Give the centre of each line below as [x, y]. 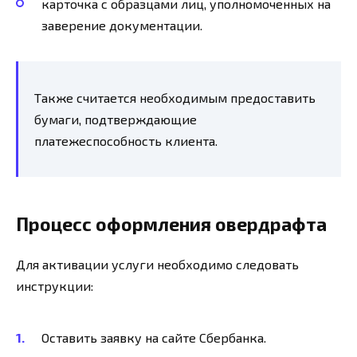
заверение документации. [122, 25]
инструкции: [55, 285]
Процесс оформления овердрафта [171, 224]
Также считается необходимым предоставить [175, 97]
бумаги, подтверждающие [116, 119]
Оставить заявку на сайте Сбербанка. [154, 338]
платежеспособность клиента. [126, 140]
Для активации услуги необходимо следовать [157, 264]
